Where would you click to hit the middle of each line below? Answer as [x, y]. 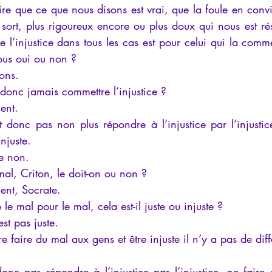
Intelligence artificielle [73, 59]
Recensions [193, 11]
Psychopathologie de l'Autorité [93, 11]
